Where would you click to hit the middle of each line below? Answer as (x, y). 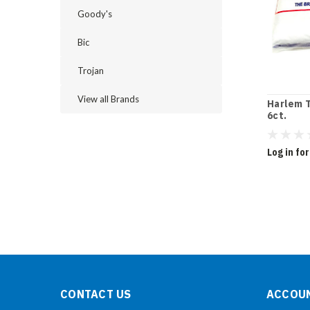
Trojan (91, 71)
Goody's (95, 14)
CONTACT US (96, 294)
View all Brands (108, 99)
